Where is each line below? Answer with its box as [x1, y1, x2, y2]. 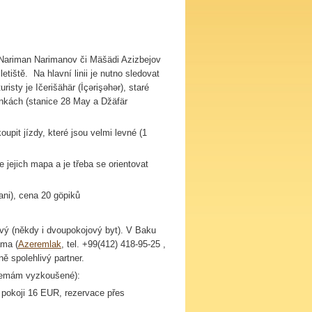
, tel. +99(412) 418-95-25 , [61, 239, 169, 249]
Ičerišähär [36, 82, 75, 93]
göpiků [54, 190, 80, 201]
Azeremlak [18, 239, 61, 249]
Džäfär [101, 96, 127, 107]
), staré [120, 82, 149, 93]
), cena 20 [10, 190, 54, 201]
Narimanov [34, 54, 77, 65]
